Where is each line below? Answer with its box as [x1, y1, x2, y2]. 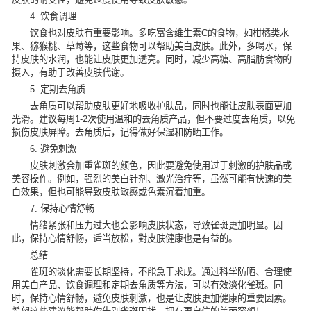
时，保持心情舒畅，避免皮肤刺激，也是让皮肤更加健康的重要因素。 [11, 293, 292, 304]
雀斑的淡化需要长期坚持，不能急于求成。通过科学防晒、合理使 [30, 267, 292, 278]
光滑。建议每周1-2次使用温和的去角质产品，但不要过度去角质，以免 [11, 114, 295, 125]
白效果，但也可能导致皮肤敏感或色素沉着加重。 [11, 187, 210, 198]
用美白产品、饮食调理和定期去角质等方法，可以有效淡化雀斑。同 [11, 280, 283, 291]
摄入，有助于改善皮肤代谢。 [11, 67, 129, 78]
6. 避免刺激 [30, 144, 77, 155]
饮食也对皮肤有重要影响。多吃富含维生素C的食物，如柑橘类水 [30, 28, 289, 39]
